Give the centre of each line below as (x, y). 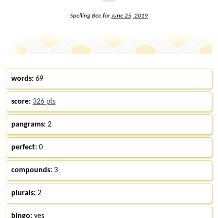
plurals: (23, 193)
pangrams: (28, 124)
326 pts (44, 101)
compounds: (32, 170)
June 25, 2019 (130, 16)
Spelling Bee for (91, 16)
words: (22, 79)
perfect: (24, 147)
